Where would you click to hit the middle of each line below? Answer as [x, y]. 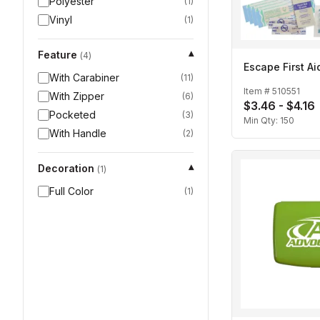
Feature [57, 55]
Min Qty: [262, 121]
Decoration [66, 168]
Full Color [71, 191]
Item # [258, 91]
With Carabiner [84, 77]
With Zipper [77, 96]
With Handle [78, 133]
